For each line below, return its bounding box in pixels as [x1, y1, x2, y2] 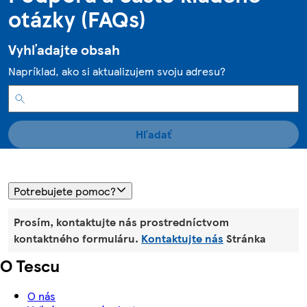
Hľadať [136, 126, 171, 143]
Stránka [226, 230, 266, 247]
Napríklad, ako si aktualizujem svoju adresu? [8, 63, 225, 79]
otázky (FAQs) [8, 3, 146, 35]
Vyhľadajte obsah [8, 40, 120, 60]
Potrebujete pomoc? [14, 182, 116, 199]
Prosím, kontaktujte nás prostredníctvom [14, 214, 229, 230]
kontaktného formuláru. [14, 230, 138, 247]
